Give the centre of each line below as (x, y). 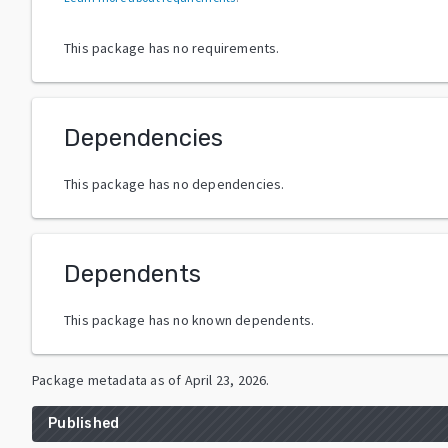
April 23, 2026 (225, 379)
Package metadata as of (107, 379)
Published (84, 423)
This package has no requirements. (172, 47)
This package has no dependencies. (174, 183)
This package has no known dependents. (189, 319)
